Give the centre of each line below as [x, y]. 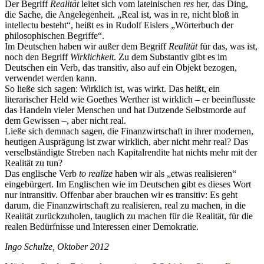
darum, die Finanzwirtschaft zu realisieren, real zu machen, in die [125, 205]
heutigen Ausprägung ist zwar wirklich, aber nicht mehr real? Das [126, 141]
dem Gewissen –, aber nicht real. [65, 120]
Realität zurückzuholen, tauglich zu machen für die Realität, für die [129, 216]
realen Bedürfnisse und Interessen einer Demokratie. [102, 226]
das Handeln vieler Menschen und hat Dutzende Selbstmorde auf [125, 110]
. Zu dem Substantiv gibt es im [170, 57]
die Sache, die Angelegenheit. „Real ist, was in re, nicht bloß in [122, 14]
